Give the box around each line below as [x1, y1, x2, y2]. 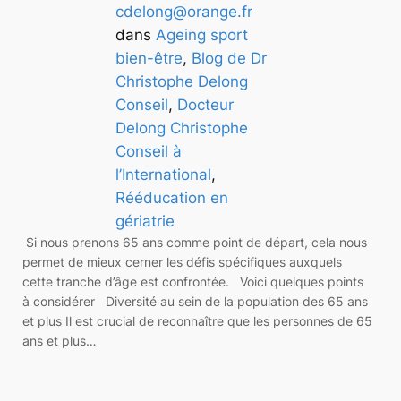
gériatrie [115, 211, 175, 230]
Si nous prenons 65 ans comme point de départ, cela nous [22, 234, 368, 250]
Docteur [177, 95, 235, 114]
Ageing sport [156, 25, 249, 44]
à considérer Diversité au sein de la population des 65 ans [22, 293, 369, 309]
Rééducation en [115, 188, 229, 207]
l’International [115, 165, 212, 183]
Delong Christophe [115, 118, 249, 137]
